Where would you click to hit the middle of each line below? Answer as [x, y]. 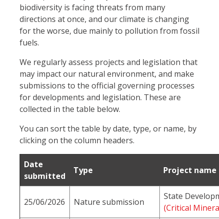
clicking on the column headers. [77, 141]
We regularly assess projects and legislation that [109, 62]
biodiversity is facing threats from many [92, 8]
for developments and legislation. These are [100, 98]
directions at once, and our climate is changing [104, 19]
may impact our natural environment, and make [107, 74]
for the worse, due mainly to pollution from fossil [109, 31]
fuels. [29, 43]
